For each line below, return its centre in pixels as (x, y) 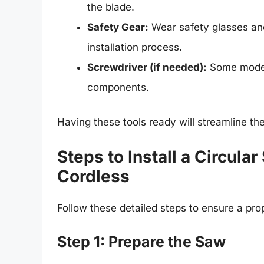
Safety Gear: (118, 27)
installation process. (135, 47)
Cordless (93, 176)
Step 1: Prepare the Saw (141, 242)
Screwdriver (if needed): (147, 67)
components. (118, 87)
